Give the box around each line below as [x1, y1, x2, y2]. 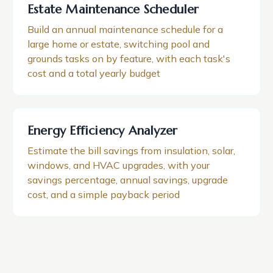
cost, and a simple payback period [27, 188, 180, 200]
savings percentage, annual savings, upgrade [27, 174, 228, 186]
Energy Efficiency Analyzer [27, 123, 178, 138]
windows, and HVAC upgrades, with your [27, 159, 210, 171]
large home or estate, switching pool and [27, 38, 210, 50]
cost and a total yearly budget [27, 67, 160, 79]
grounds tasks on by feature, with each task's [27, 52, 230, 65]
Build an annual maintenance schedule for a [27, 23, 223, 35]
